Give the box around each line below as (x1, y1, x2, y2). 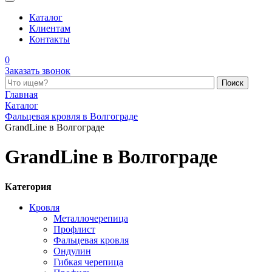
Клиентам (29, 23, 70, 33)
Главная (5, 89, 38, 100)
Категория (5, 181, 52, 192)
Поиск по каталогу (4, 76, 83, 86)
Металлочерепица (53, 212, 128, 223)
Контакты (29, 34, 70, 44)
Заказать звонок (5, 66, 70, 76)
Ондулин (53, 245, 91, 256)
